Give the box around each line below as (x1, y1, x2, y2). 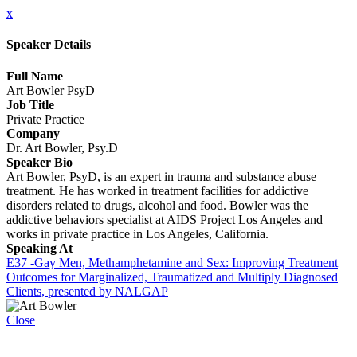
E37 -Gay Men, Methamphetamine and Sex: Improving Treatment (6, 255, 338, 269)
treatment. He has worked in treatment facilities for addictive (6, 183, 308, 198)
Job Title (6, 97, 54, 112)
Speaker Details (6, 37, 91, 52)
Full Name (6, 69, 63, 83)
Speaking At (6, 241, 73, 255)
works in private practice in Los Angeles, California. (6, 226, 269, 241)
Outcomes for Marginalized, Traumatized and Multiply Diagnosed (6, 269, 338, 284)
